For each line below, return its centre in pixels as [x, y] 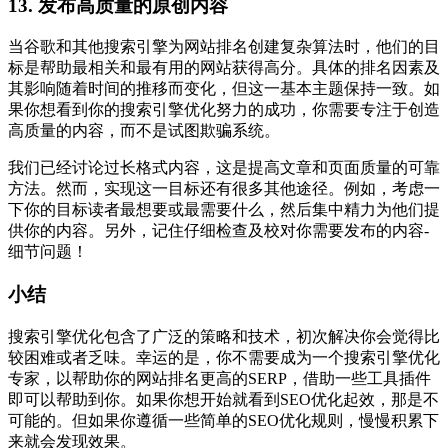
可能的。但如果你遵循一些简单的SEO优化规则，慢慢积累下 [223, 420]
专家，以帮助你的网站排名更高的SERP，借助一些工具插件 [219, 378]
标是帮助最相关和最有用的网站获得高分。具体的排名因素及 [224, 68]
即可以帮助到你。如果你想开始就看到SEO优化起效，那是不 [223, 399]
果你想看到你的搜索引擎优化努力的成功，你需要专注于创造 [224, 110]
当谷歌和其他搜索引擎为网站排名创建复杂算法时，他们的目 [224, 47]
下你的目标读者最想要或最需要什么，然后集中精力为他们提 [224, 210]
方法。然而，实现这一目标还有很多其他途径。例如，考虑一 [224, 189]
